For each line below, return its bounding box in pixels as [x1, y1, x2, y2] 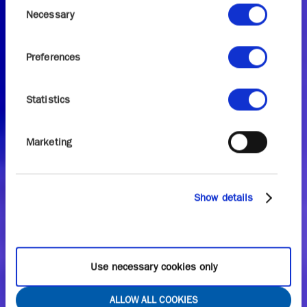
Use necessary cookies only [90, 260, 217, 273]
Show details [194, 191, 254, 204]
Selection [15, 10, 58, 23]
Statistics [26, 93, 70, 106]
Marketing [26, 135, 72, 148]
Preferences [26, 50, 81, 63]
